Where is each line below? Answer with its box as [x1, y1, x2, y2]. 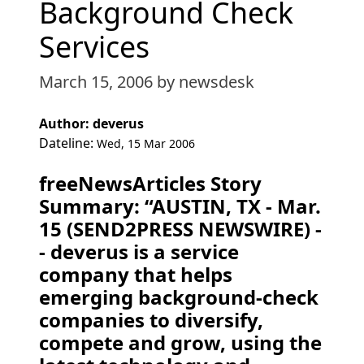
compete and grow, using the [39, 329, 322, 356]
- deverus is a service [39, 238, 239, 265]
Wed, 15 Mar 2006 [97, 136, 195, 151]
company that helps [39, 261, 232, 288]
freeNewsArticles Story [39, 170, 262, 197]
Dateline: [39, 134, 97, 152]
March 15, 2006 [39, 71, 157, 93]
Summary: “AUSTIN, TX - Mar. [39, 193, 321, 219]
